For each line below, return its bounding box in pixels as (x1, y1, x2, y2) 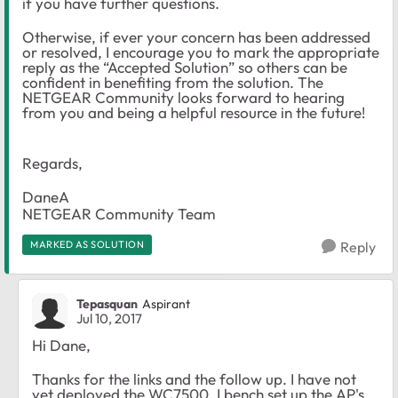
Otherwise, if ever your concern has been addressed (22, 27, 370, 46)
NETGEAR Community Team (22, 203, 216, 223)
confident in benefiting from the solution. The (22, 72, 323, 92)
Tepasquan (76, 296, 138, 313)
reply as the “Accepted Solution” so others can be (22, 57, 347, 76)
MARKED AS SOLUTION (30, 237, 144, 251)
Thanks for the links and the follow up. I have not (32, 369, 356, 388)
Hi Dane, (32, 335, 91, 354)
